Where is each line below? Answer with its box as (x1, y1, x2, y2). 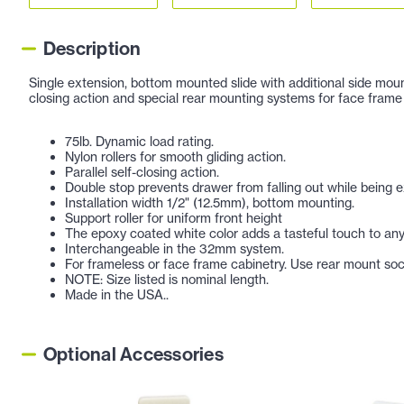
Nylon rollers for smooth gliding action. (65, 149, 286, 165)
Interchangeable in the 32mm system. (65, 241, 284, 257)
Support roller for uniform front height (65, 210, 282, 226)
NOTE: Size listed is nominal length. (65, 271, 269, 288)
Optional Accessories (43, 343, 224, 367)
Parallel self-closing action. (65, 164, 219, 180)
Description (43, 37, 142, 61)
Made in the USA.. (65, 287, 169, 303)
